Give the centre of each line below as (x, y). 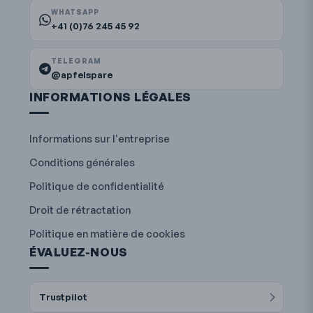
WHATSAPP (75, 12)
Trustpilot (64, 297)
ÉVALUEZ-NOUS (79, 252)
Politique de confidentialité (97, 186)
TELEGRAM (77, 61)
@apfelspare (82, 75)
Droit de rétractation (80, 210)
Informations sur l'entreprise (100, 139)
